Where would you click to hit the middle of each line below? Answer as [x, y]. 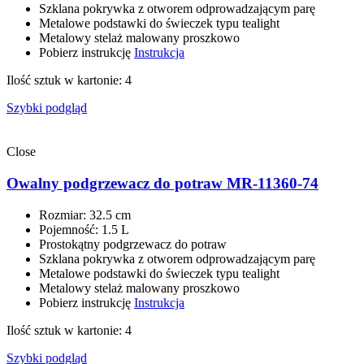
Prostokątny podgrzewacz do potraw [133, 244]
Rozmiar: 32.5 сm [85, 214]
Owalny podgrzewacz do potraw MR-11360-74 [162, 183]
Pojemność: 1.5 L [84, 229]
